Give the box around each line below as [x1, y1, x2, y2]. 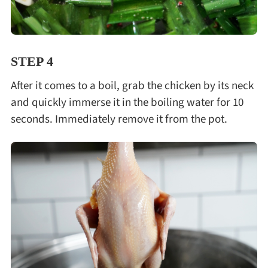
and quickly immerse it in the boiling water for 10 [10, 93, 243, 111]
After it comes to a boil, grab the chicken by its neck [10, 77, 254, 94]
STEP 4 [10, 54, 53, 69]
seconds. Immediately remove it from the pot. [10, 110, 227, 127]
